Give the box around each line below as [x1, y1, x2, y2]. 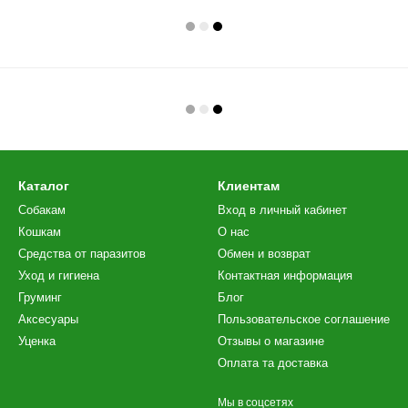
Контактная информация [218, 269, 352, 282]
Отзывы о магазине [218, 334, 324, 348]
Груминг [18, 291, 62, 304]
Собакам [18, 203, 66, 217]
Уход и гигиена [18, 269, 99, 282]
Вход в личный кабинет [218, 203, 347, 217]
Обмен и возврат [218, 247, 311, 260]
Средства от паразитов [18, 247, 146, 260]
